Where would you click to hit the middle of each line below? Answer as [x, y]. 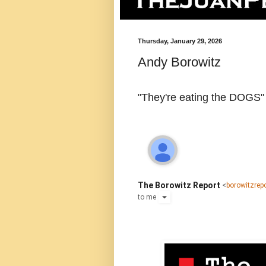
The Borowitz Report [179, 185]
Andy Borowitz [179, 62]
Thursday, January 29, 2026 [180, 41]
